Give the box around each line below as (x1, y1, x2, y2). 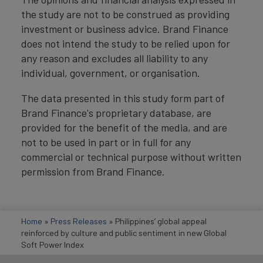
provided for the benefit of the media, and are (21, 121, 227, 134)
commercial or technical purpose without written (21, 150, 241, 164)
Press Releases (50, 215, 107, 226)
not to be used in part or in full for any (21, 136, 191, 149)
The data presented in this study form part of (21, 92, 225, 105)
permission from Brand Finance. (21, 165, 165, 178)
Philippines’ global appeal (115, 215, 207, 226)
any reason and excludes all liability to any (21, 52, 208, 65)
